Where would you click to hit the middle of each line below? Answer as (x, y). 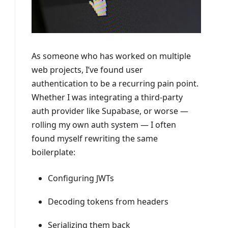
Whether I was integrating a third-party (107, 97)
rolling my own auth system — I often (104, 125)
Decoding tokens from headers (108, 202)
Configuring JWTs (81, 178)
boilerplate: (53, 152)
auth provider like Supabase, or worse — (110, 111)
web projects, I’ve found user (87, 70)
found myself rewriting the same (94, 139)
